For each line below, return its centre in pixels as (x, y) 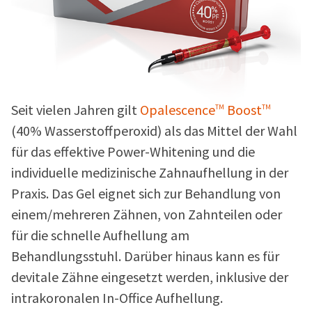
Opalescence (178, 110)
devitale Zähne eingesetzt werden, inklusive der (150, 278)
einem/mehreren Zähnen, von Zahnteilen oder (147, 215)
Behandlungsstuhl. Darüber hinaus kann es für (145, 257)
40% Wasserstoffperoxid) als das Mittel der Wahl (157, 131)
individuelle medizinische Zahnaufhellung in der (150, 173)
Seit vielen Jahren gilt (76, 110)
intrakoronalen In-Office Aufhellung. (117, 298)
